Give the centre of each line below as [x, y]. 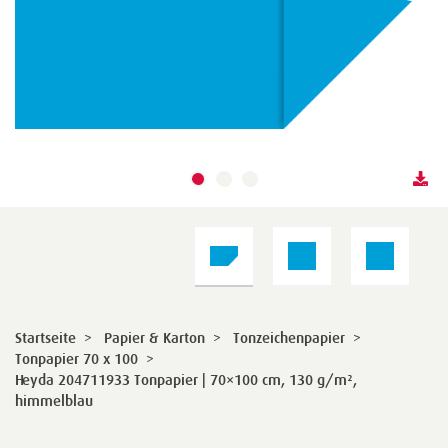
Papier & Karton [154, 337]
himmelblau [54, 400]
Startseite [45, 337]
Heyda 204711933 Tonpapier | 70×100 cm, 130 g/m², [186, 379]
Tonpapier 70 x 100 [76, 358]
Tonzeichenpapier [289, 337]
